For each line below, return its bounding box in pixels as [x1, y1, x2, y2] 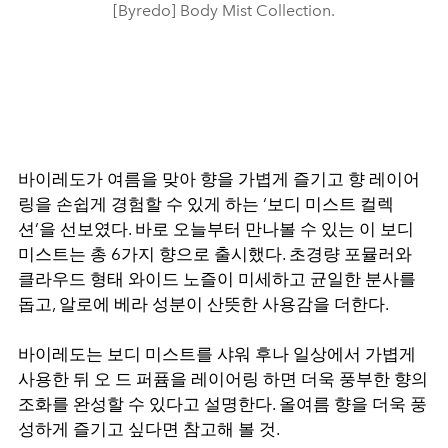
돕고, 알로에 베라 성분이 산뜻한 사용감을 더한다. [18, 294, 389, 314]
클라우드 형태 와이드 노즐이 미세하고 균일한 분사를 [18, 269, 416, 289]
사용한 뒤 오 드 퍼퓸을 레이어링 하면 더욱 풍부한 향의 [18, 369, 428, 389]
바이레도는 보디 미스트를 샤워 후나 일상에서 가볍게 [18, 344, 416, 364]
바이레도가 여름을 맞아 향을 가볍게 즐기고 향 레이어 [18, 169, 420, 189]
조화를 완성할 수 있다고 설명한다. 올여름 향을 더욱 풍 [18, 394, 427, 414]
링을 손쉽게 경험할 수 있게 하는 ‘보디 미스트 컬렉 [18, 194, 394, 214]
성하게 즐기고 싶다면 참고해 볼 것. [18, 419, 280, 439]
